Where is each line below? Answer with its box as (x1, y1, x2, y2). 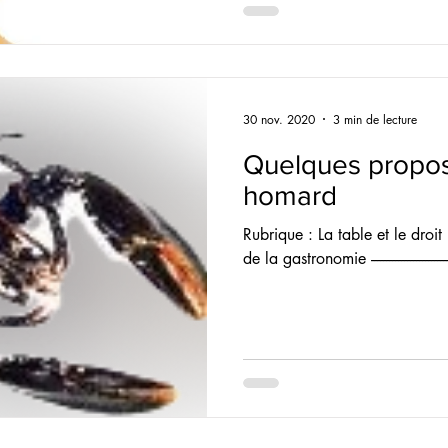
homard (243, 180, 337, 211)
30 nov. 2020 (243, 110, 315, 128)
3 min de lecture (333, 110, 417, 128)
